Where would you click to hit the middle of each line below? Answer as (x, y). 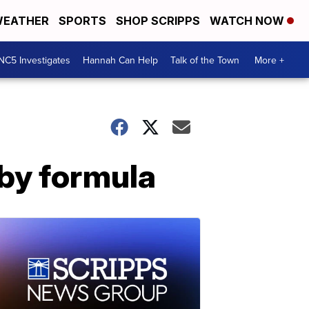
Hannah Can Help (120, 60)
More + (269, 60)
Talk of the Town (205, 60)
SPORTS (82, 21)
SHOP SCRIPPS (158, 21)
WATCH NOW (248, 21)
